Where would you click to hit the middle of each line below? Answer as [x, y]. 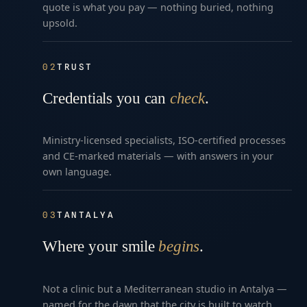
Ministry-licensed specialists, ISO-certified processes [164, 140]
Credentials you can [106, 98]
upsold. [60, 23]
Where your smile [101, 247]
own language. [77, 172]
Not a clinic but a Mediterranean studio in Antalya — [165, 288]
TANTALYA [86, 215]
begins [179, 247]
